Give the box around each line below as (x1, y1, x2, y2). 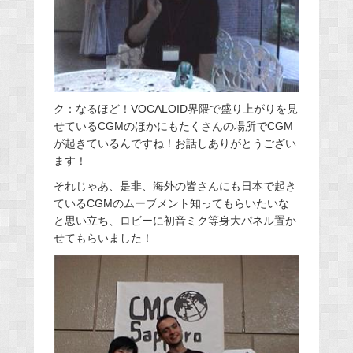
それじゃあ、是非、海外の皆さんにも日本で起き (53, 179, 296, 192)
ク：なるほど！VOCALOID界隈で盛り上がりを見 (53, 102, 298, 115)
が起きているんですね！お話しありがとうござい (53, 136, 296, 150)
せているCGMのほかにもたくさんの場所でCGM (53, 119, 293, 132)
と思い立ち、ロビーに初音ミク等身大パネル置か (53, 214, 296, 227)
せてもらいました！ (53, 231, 153, 244)
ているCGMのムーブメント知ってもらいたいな (53, 196, 289, 210)
